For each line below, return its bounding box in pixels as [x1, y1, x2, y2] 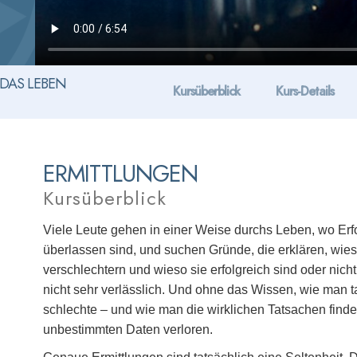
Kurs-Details [275, 82, 334, 100]
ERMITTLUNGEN [43, 157, 198, 190]
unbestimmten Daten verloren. [43, 323, 214, 336]
